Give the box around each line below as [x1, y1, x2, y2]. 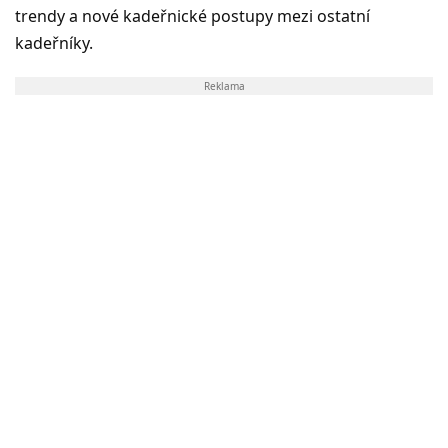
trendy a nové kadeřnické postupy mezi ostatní [15, 4, 370, 27]
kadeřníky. [15, 31, 93, 54]
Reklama [203, 78, 245, 93]
